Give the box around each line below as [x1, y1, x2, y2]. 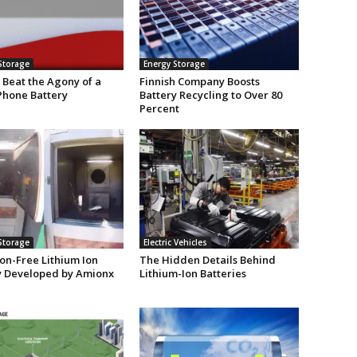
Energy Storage [143, 58, 205, 70]
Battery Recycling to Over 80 [139, 88, 282, 103]
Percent [139, 101, 179, 116]
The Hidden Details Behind [139, 253, 276, 268]
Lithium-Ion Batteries [139, 266, 246, 281]
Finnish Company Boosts [139, 74, 260, 89]
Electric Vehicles [143, 237, 207, 249]
